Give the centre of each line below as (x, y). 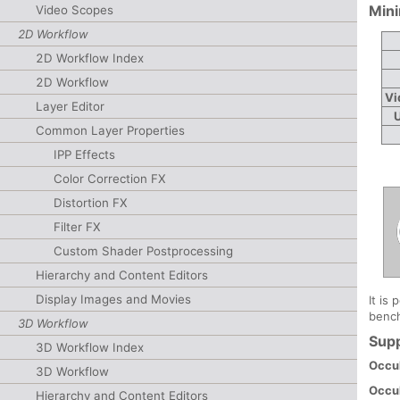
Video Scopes (75, 10)
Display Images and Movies (113, 299)
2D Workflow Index (90, 58)
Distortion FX (91, 203)
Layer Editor (70, 106)
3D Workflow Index (90, 347)
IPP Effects (84, 154)
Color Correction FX (110, 179)
